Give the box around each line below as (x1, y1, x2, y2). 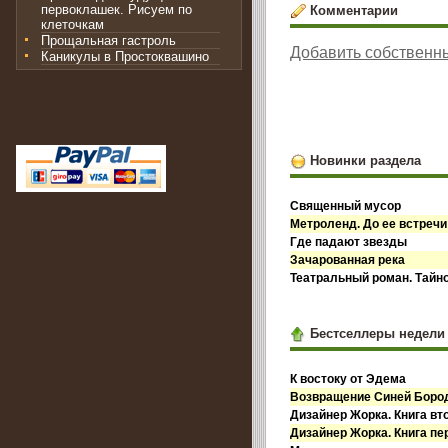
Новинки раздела (309, 152, 421, 168)
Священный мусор (290, 199, 402, 214)
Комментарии (309, 2, 398, 18)
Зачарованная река (290, 253, 406, 268)
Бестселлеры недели (309, 325, 445, 341)
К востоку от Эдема (290, 372, 407, 387)
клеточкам (41, 16, 104, 32)
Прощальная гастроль (41, 32, 176, 48)
